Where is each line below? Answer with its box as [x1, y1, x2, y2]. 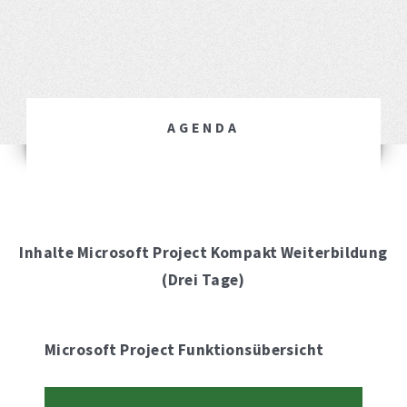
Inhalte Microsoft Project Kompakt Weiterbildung [19, 243, 388, 263]
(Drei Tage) [162, 270, 245, 290]
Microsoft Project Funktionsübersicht [45, 340, 324, 361]
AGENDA [167, 119, 240, 137]
